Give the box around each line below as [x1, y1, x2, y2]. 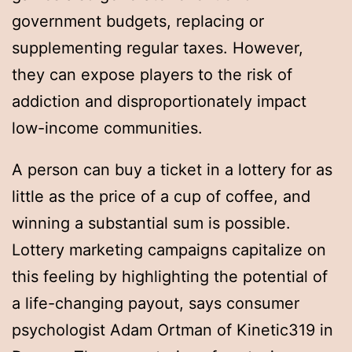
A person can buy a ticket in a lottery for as [12, 160, 332, 180]
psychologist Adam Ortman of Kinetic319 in [12, 321, 333, 340]
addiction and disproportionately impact [12, 91, 306, 111]
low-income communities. [12, 118, 203, 137]
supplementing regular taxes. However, [12, 38, 303, 57]
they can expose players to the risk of [12, 64, 292, 84]
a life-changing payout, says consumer [12, 294, 299, 313]
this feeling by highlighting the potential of [12, 267, 328, 287]
